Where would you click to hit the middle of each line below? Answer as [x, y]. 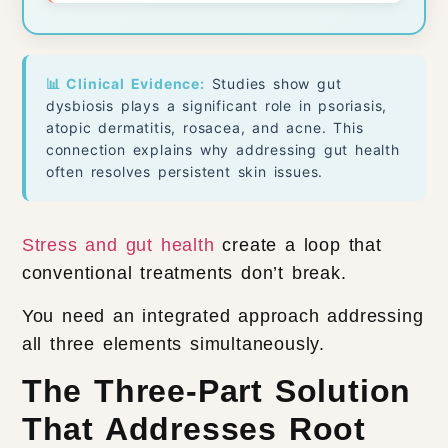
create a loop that [298, 245]
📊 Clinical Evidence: [125, 84]
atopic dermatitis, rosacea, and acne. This [204, 128]
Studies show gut [273, 84]
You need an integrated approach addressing [222, 315]
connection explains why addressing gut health [222, 150]
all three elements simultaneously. [173, 343]
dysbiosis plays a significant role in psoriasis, [216, 106]
